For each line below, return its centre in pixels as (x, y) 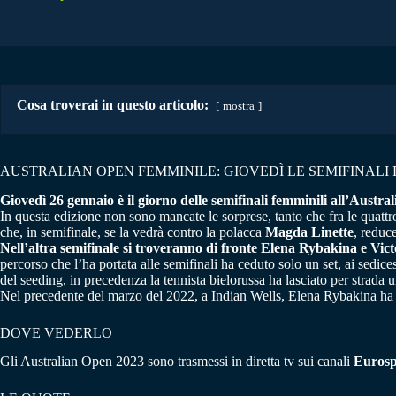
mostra (239, 106)
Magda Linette (309, 232)
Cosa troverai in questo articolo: (113, 104)
